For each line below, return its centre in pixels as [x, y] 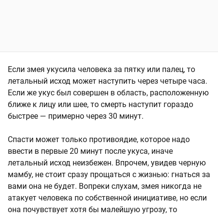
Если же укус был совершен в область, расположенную [108, 92]
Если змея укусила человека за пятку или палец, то [101, 69]
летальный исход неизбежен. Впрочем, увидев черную [107, 163]
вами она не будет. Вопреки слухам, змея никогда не [105, 186]
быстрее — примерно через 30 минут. [76, 116]
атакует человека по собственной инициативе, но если [107, 198]
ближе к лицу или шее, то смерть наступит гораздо [100, 104]
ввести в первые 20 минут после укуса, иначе [90, 151]
